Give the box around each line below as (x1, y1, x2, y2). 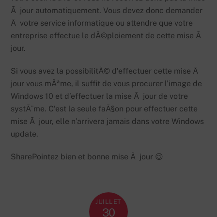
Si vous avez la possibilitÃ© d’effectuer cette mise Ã (11, 66, 201, 76)
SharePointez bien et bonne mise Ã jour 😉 (11, 152, 164, 161)
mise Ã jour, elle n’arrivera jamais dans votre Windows (11, 116, 204, 126)
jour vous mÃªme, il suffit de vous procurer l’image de (11, 78, 202, 88)
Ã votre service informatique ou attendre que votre (11, 18, 193, 28)
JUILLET (95, 198, 122, 206)
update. (11, 129, 39, 139)
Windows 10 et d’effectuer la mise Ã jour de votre (11, 91, 188, 101)
